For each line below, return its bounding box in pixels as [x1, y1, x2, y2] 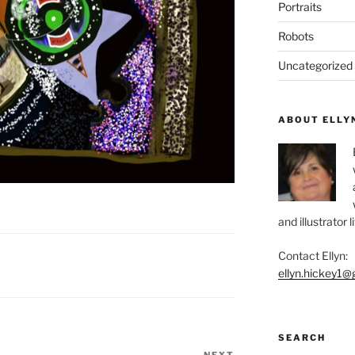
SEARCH [277, 332, 326, 343]
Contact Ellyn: [277, 249, 348, 262]
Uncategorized [277, 59, 353, 72]
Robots [277, 29, 314, 43]
